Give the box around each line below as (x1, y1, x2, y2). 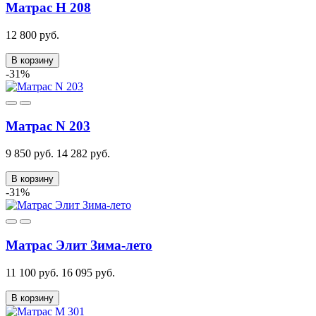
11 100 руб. (6, 266, 59, 279)
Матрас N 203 (6, 119, 90, 134)
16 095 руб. (61, 266, 115, 279)
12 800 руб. (6, 28, 59, 41)
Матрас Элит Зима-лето (6, 237, 152, 253)
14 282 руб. (56, 147, 110, 160)
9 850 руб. (6, 147, 54, 160)
